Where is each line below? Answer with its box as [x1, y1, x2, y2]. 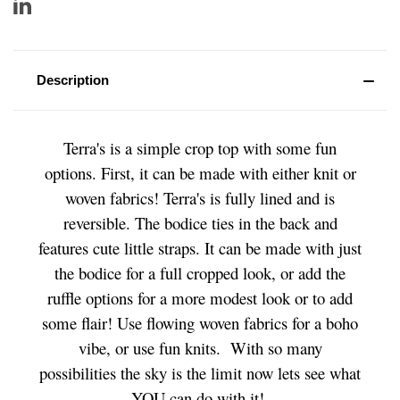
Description [36, 71, 109, 87]
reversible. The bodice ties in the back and [62, 211, 337, 234]
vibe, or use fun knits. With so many [78, 336, 322, 359]
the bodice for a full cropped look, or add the [54, 261, 346, 284]
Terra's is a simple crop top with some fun [63, 136, 337, 159]
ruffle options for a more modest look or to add [47, 286, 353, 309]
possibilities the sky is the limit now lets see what [39, 361, 361, 384]
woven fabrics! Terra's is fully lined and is [65, 186, 335, 209]
